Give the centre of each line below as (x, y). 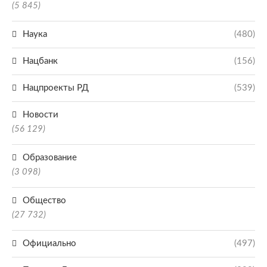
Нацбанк (40, 61)
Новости (41, 115)
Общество (44, 201)
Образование (50, 158)
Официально (49, 243)
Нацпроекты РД (56, 88)
